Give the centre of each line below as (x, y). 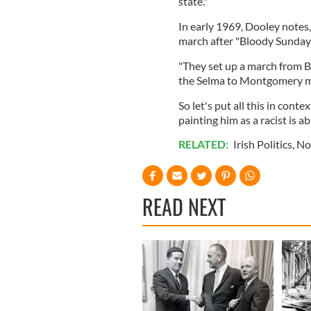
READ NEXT (184, 206)
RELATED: (204, 144)
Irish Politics (262, 144)
